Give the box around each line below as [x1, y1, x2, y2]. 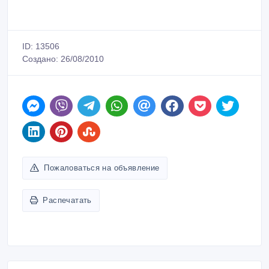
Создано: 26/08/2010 [22, 54, 104, 64]
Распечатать [43, 196, 92, 205]
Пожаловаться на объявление [44, 163, 160, 173]
